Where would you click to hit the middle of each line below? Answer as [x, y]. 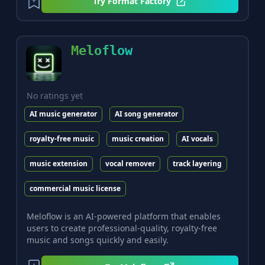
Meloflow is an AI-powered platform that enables [123, 216]
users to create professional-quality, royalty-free [122, 228]
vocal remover [130, 164]
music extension [58, 164]
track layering [197, 164]
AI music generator [63, 114]
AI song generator [146, 114]
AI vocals [197, 139]
